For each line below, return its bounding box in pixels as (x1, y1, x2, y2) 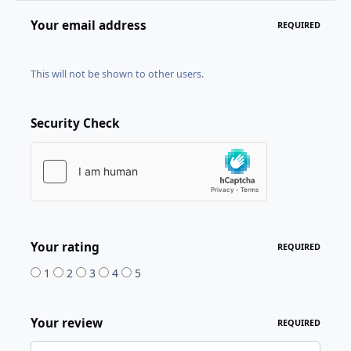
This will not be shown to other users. (31, 67, 204, 81)
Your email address (31, 16, 147, 34)
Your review (31, 314, 103, 331)
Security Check (31, 115, 121, 132)
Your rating (31, 238, 100, 255)
